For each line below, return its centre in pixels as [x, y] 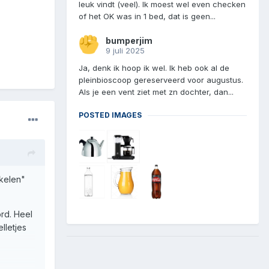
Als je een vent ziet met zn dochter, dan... [156, 92]
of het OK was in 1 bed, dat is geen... [147, 17]
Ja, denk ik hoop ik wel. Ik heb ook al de [154, 68]
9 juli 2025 [125, 51]
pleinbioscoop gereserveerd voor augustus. [161, 80]
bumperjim [129, 41]
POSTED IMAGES [110, 115]
